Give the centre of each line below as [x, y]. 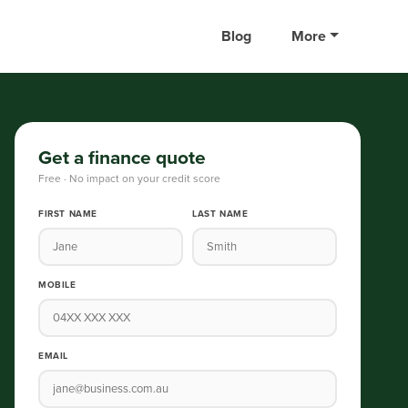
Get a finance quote [122, 158]
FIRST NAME [68, 214]
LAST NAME [220, 214]
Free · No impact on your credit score [129, 178]
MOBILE [57, 285]
